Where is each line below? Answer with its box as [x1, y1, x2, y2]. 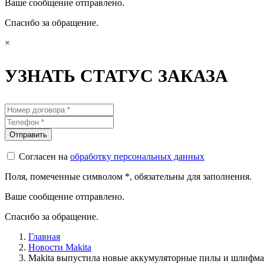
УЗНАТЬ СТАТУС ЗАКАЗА [5, 66, 228, 85]
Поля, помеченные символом [5, 171, 125, 181]
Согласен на [19, 151, 70, 161]
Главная [28, 232, 60, 242]
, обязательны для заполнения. [130, 171, 252, 181]
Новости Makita [28, 242, 91, 252]
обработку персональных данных [70, 151, 204, 161]
